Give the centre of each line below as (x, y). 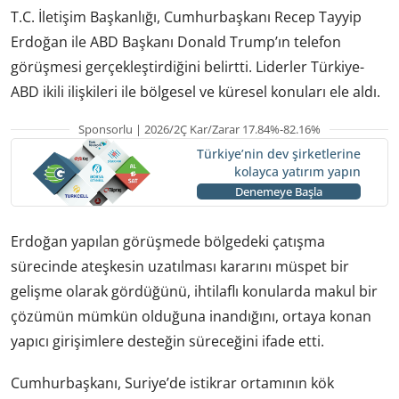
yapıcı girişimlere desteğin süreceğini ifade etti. (167, 341)
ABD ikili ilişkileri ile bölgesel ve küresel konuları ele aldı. (195, 91)
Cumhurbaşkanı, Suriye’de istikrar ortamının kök (172, 383)
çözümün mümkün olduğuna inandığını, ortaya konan (191, 316)
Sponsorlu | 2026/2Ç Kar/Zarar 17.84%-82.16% (199, 129)
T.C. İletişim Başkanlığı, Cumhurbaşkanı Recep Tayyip (186, 16)
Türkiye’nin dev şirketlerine (278, 154)
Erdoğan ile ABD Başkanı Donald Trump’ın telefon (176, 41)
